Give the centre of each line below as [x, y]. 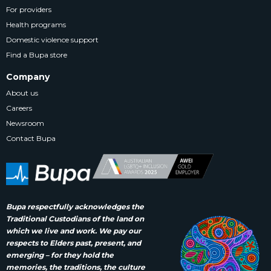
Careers [19, 108]
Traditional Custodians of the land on [75, 218]
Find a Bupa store [37, 54]
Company [28, 77]
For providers [29, 9]
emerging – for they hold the [60, 255]
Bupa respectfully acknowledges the [75, 206]
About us [22, 93]
